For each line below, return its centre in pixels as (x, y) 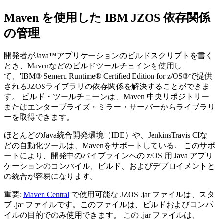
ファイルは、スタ (182, 194)
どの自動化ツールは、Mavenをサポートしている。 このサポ (109, 145)
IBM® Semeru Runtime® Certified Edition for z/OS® (105, 76)
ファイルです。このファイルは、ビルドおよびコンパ (118, 204)
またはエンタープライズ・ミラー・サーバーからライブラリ (109, 107)
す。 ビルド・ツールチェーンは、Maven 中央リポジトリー (107, 96)
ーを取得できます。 (39, 117)
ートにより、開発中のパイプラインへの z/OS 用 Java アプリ (109, 155)
